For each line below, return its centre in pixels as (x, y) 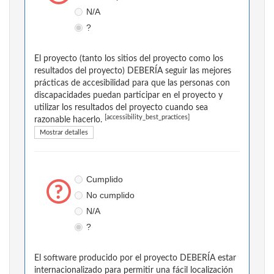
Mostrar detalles (64, 133)
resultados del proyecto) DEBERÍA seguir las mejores (133, 71)
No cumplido (110, 195)
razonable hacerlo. (69, 120)
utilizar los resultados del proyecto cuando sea (121, 108)
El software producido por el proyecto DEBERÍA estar (135, 258)
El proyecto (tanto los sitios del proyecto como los (129, 59)
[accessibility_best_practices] (147, 118)
